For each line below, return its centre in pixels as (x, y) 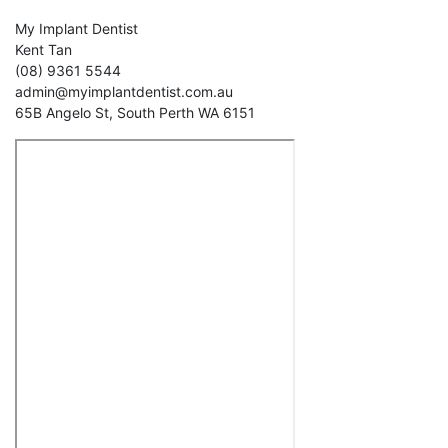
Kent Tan (43, 49)
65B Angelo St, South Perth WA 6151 (135, 112)
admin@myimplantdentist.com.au (124, 91)
